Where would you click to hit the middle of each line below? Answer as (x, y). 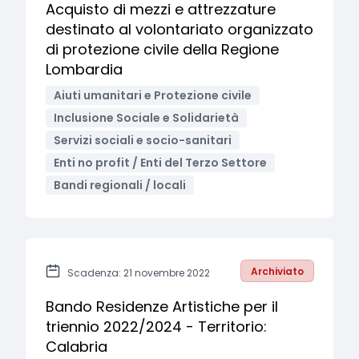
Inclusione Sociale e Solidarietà (146, 118)
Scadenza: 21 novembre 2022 (139, 273)
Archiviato (277, 271)
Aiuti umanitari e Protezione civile (153, 95)
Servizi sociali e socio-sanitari (143, 140)
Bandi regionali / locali (120, 185)
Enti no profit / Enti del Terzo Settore (160, 163)
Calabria (77, 347)
